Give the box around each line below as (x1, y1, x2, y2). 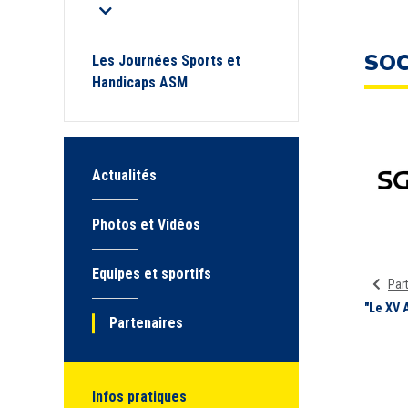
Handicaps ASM (92, 74, 188, 91)
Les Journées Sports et (92, 52, 240, 69)
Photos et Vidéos (92, 216, 200, 233)
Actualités (92, 167, 157, 184)
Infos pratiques (92, 388, 187, 405)
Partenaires (109, 314, 184, 331)
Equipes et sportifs (92, 265, 211, 282)
